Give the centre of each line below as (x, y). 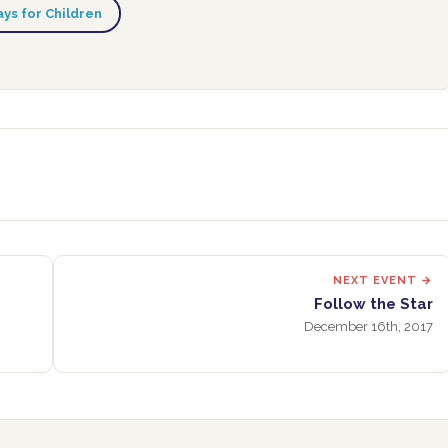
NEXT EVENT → (383, 280)
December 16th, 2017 (368, 326)
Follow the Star (373, 304)
